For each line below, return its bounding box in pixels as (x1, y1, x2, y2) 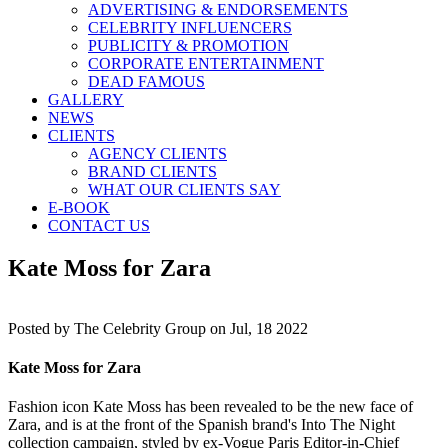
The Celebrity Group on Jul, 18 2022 (74, 319, 308, 337)
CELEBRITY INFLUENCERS (88, 19, 292, 36)
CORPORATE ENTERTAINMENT (88, 55, 324, 72)
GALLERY (48, 91, 124, 108)
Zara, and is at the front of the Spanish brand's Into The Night (8, 416, 395, 434)
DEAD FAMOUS (88, 73, 205, 90)
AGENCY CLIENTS (88, 145, 227, 162)
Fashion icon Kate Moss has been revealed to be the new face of (8, 398, 413, 416)
